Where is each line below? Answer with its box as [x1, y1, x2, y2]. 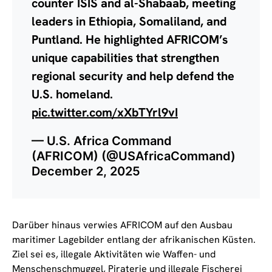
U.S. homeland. [32, 86, 113, 102]
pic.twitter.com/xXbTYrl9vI [32, 104, 178, 120]
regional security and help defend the [32, 67, 234, 84]
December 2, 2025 [32, 163, 140, 178]
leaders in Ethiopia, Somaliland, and [32, 13, 226, 29]
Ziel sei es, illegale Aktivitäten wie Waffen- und [12, 247, 216, 260]
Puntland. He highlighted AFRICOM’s [32, 31, 228, 47]
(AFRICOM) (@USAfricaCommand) [32, 148, 236, 163]
